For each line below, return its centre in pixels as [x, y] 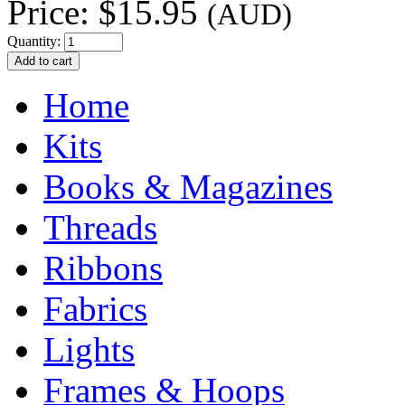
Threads [100, 227]
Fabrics [95, 308]
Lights [89, 349]
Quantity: [36, 41]
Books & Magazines [188, 186]
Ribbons [103, 268]
